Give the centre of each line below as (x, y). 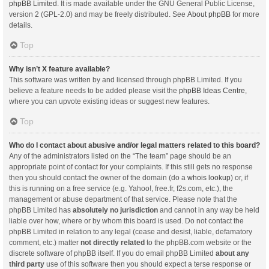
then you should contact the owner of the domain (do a (98, 177)
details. (21, 25)
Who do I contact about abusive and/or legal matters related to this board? (134, 145)
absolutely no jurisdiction (115, 210)
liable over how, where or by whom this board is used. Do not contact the (126, 221)
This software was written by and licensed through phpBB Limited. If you (125, 80)
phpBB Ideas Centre (212, 90)
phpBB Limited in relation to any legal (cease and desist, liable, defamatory (131, 231)
